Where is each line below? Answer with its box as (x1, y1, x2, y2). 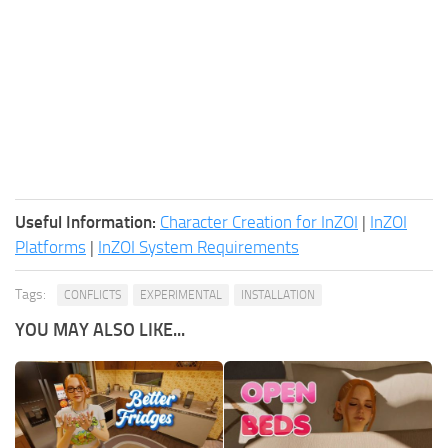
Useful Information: (15, 211, 156, 232)
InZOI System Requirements (98, 236, 299, 257)
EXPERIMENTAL (140, 287, 222, 302)
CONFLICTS (64, 287, 121, 302)
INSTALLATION (241, 287, 315, 302)
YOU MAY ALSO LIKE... (15, 318, 185, 341)
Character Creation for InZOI (160, 211, 358, 232)
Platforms (15, 236, 86, 257)
